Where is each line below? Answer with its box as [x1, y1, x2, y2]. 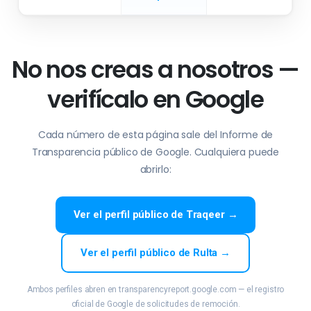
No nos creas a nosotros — [12, 53, 299, 86]
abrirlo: [140, 162, 171, 176]
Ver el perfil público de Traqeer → [73, 208, 238, 221]
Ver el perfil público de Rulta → [80, 246, 231, 259]
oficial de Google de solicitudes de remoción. [71, 299, 240, 309]
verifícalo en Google [47, 83, 264, 116]
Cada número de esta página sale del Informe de [37, 128, 274, 142]
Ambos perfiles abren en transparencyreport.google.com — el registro [26, 285, 285, 294]
